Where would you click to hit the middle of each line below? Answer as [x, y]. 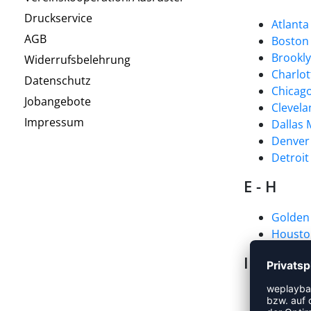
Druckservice [58, 18]
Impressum [54, 122]
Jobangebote [58, 101]
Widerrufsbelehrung [77, 60]
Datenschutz [58, 81]
